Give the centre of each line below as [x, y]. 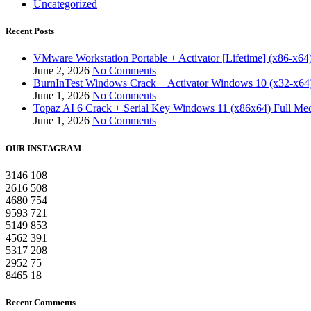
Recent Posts [30, 31]
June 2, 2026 [61, 71]
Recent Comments [41, 302]
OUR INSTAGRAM [43, 148]
